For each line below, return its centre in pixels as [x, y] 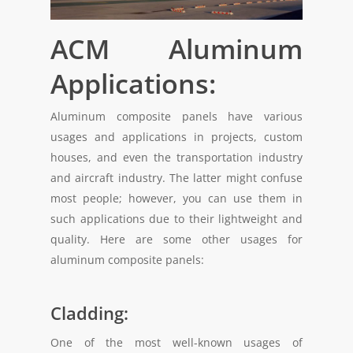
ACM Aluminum [176, 48]
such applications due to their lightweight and [176, 218]
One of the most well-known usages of [176, 342]
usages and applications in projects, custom [176, 136]
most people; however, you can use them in [176, 198]
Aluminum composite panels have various [176, 116]
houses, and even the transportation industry [176, 157]
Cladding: [89, 312]
